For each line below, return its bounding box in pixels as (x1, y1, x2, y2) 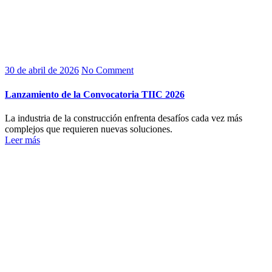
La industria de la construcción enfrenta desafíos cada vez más (5, 112, 242, 123)
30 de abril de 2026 (5, 65, 79, 76)
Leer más (5, 134, 40, 145)
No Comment (81, 65, 134, 76)
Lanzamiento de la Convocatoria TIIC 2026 (5, 89, 185, 100)
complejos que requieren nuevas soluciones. (5, 123, 172, 134)
